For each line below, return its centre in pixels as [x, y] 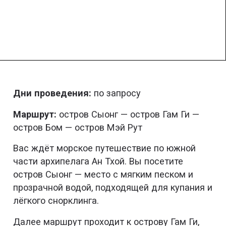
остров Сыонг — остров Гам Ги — [128, 114]
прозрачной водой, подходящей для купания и [113, 188]
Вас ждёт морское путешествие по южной [105, 148]
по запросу [118, 93]
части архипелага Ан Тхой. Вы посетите [98, 161]
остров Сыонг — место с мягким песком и [103, 175]
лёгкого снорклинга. [56, 201]
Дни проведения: [54, 93]
